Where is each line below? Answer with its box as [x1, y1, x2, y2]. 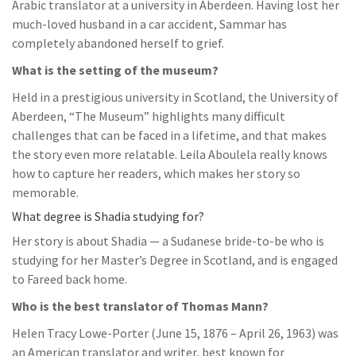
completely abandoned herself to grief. [12, 35, 224, 51]
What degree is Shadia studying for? [12, 208, 204, 224]
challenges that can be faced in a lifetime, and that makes [12, 127, 327, 143]
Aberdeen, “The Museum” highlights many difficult [12, 108, 285, 124]
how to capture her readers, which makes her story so [12, 165, 300, 181]
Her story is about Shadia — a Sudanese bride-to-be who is [12, 233, 324, 249]
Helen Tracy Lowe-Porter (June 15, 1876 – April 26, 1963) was [12, 325, 339, 341]
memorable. [12, 184, 79, 200]
